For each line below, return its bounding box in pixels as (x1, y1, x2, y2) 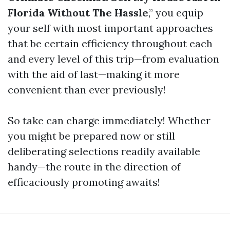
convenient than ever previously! (8, 83, 166, 96)
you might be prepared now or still (8, 129, 175, 142)
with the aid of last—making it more (8, 68, 180, 81)
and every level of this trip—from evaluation (8, 52, 219, 65)
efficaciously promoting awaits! (8, 176, 160, 188)
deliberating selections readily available (8, 145, 200, 158)
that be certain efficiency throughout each (8, 37, 213, 50)
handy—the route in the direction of (8, 160, 181, 173)
